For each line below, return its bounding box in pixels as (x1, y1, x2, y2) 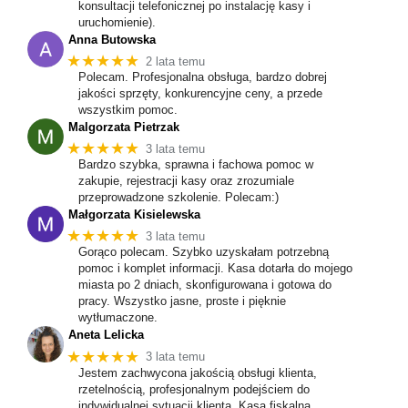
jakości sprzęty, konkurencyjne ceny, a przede (78, 87, 322, 101)
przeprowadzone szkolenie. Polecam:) (78, 190, 279, 205)
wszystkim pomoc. (78, 103, 178, 117)
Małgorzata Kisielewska (67, 208, 200, 222)
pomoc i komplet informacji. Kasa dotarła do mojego (78, 261, 352, 276)
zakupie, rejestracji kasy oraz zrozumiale (78, 174, 294, 189)
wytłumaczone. (78, 311, 158, 325)
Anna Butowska (67, 32, 156, 46)
